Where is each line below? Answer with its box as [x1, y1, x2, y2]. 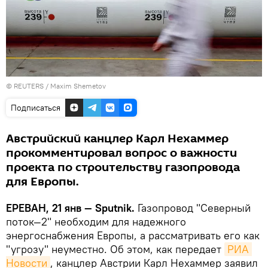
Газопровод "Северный [138, 200, 251, 215]
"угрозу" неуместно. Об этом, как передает [6, 242, 224, 256]
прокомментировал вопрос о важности [6, 144, 237, 162]
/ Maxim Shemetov [44, 81, 106, 90]
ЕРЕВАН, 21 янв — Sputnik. [6, 200, 138, 215]
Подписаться [11, 102, 60, 113]
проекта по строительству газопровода [6, 159, 240, 176]
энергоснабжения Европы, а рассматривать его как [6, 228, 260, 242]
